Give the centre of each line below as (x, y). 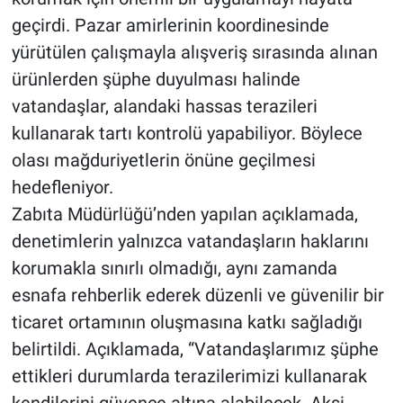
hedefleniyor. (62, 188)
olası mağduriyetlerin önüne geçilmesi (163, 161)
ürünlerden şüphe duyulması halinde (156, 80)
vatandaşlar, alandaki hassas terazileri (164, 107)
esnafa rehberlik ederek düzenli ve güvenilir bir (197, 296)
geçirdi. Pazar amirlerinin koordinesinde (170, 26)
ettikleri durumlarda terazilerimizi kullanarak (189, 376)
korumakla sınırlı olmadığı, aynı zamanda (174, 269)
